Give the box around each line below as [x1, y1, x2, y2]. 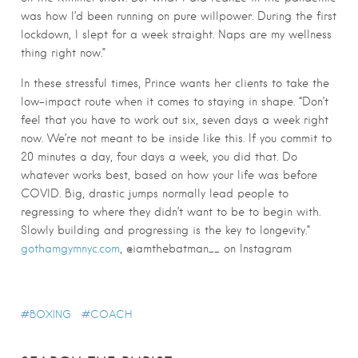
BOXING [30, 308, 71, 321]
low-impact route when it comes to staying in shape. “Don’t [21, 95, 328, 109]
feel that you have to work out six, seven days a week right [21, 113, 328, 127]
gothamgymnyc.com [21, 242, 120, 256]
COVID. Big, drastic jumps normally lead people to [21, 187, 288, 201]
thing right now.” [21, 46, 105, 60]
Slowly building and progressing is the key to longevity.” [21, 224, 310, 237]
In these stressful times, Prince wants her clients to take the [21, 77, 329, 90]
